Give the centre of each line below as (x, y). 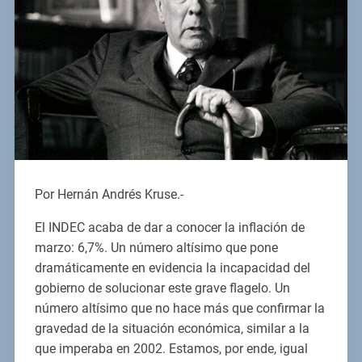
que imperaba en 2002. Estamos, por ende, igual (171, 349)
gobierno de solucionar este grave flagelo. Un (162, 288)
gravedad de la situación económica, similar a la (172, 329)
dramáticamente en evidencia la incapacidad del (172, 268)
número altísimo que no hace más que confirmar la (179, 309)
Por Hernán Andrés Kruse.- (109, 195)
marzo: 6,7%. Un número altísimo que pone (156, 248)
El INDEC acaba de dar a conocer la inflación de (169, 228)
